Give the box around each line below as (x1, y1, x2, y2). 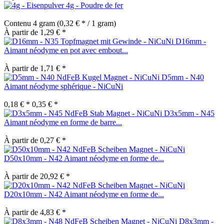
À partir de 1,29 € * (4, 27, 66, 36)
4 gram (33, 18, 57, 27)
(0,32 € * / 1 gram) (57, 18, 116, 27)
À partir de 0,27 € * (4, 135, 66, 144)
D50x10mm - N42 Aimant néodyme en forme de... (4, 153, 164, 162)
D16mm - (175, 36, 206, 45)
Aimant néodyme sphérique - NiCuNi (4, 81, 123, 90)
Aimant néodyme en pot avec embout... (4, 45, 128, 54)
